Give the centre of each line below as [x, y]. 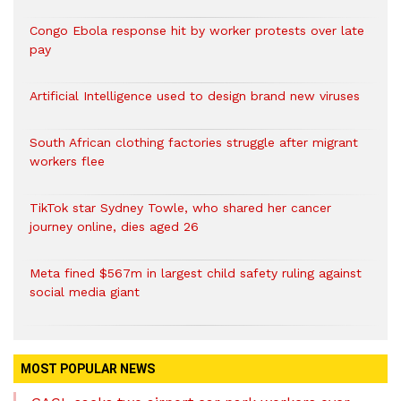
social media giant [85, 292]
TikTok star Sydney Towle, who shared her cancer [180, 208]
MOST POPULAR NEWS [88, 369]
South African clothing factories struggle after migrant [194, 143]
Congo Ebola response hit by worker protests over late [197, 31]
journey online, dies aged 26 [114, 227]
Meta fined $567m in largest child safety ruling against [196, 273]
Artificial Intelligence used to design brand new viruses [195, 96]
